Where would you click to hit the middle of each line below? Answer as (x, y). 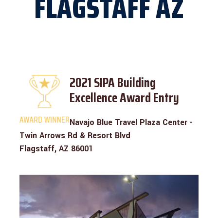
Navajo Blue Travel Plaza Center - (131, 123)
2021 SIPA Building (113, 82)
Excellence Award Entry (124, 97)
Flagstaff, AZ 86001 (56, 149)
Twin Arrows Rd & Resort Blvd (75, 136)
